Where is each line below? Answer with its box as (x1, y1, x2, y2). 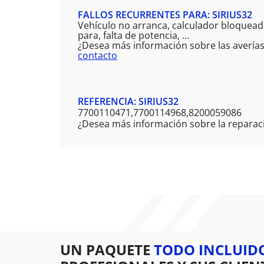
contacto (78, 49, 117, 62)
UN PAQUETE (60, 240, 154, 260)
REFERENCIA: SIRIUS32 (78, 95, 179, 108)
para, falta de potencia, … (78, 29, 189, 42)
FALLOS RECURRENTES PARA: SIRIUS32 (78, 8, 252, 22)
